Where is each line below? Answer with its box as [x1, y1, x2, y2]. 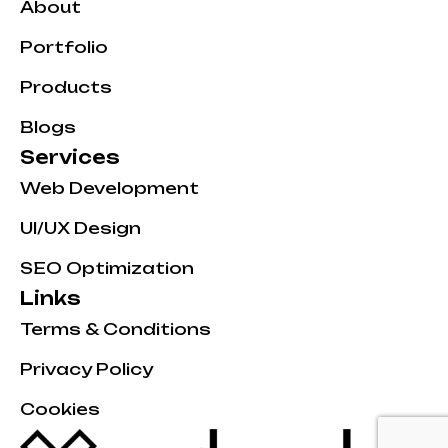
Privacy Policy [20, 358, 153, 379]
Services [20, 145, 120, 168]
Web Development [20, 177, 199, 198]
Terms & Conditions [20, 318, 211, 339]
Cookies [20, 398, 100, 419]
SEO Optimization [20, 257, 194, 278]
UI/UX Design [20, 217, 141, 238]
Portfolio [20, 36, 108, 57]
